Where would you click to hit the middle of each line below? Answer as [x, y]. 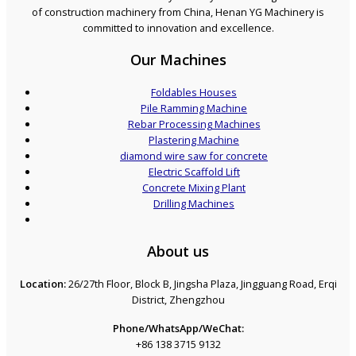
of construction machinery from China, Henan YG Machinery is [178, 12]
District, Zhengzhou [178, 300]
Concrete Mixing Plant [194, 188]
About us [178, 252]
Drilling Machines [194, 204]
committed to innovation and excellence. [178, 28]
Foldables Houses [194, 93]
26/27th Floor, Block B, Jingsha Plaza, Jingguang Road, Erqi [201, 284]
